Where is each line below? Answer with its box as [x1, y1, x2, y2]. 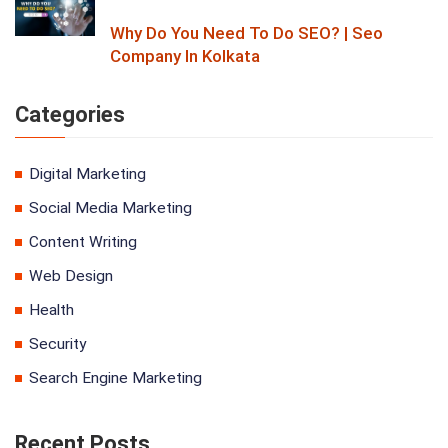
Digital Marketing [29, 165, 146, 184]
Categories [15, 102, 125, 128]
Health [29, 301, 74, 320]
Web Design [29, 267, 113, 286]
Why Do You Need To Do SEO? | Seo [110, 23, 383, 44]
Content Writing [29, 233, 137, 252]
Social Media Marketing [29, 199, 192, 218]
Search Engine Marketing [29, 369, 202, 388]
